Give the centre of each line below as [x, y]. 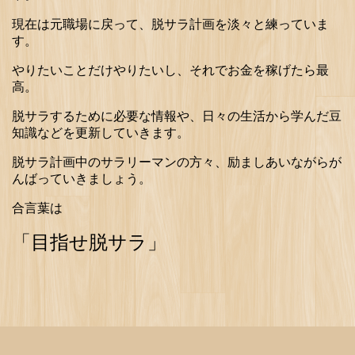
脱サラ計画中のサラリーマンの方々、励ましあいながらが [177, 162]
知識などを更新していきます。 [101, 133]
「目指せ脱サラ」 [89, 242]
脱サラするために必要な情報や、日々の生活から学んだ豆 [177, 116]
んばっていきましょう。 [82, 179]
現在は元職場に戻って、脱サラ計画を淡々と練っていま [170, 25]
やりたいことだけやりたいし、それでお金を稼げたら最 [170, 71]
